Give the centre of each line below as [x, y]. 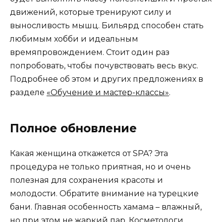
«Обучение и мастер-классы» [108, 93]
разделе [28, 93]
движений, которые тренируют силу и [91, 12]
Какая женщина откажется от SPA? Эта [89, 154]
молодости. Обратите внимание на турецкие [104, 194]
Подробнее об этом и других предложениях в [107, 79]
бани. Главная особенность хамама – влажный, [106, 207]
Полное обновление [73, 129]
